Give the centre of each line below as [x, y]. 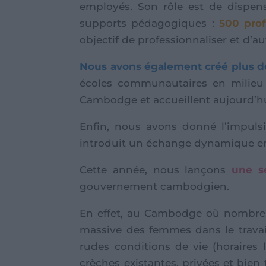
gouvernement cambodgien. [155, 186]
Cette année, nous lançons [156, 170]
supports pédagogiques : [149, 23]
